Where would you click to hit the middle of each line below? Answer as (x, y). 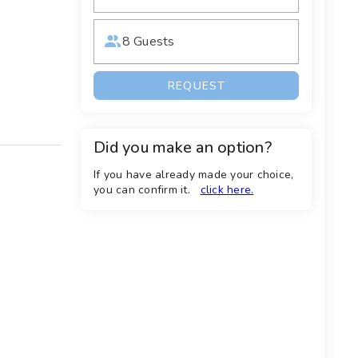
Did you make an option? (183, 148)
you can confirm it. (142, 190)
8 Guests (149, 42)
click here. (227, 190)
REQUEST (197, 86)
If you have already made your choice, (194, 175)
